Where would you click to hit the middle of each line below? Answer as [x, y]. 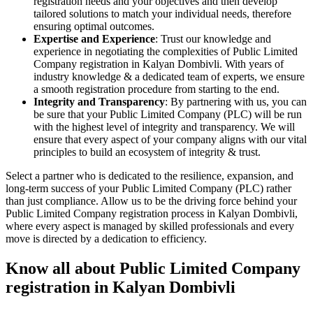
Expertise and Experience [94, 38]
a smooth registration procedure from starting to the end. [156, 89]
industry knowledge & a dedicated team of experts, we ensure [169, 76]
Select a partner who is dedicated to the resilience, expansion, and [150, 175]
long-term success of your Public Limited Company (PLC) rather [148, 188]
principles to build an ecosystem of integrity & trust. [147, 152]
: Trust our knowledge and [213, 38]
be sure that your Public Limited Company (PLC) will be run [168, 114]
